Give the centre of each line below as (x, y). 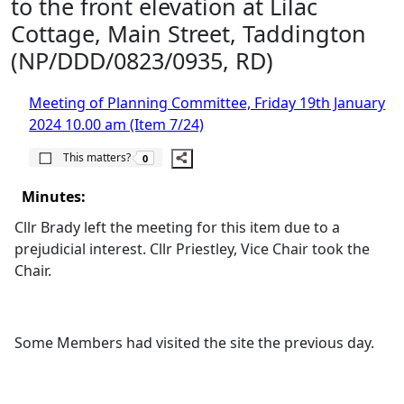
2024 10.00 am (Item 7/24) (117, 124)
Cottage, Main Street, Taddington (188, 33)
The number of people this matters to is (242, 149)
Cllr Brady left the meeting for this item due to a (178, 227)
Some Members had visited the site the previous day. (195, 343)
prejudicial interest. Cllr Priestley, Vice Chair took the (193, 249)
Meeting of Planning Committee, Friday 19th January (207, 103)
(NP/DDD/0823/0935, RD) (142, 60)
